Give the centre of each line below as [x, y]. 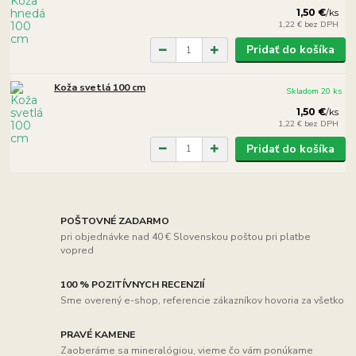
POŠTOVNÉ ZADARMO [115, 221]
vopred [77, 250]
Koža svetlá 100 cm [100, 87]
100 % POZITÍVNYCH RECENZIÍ [133, 285]
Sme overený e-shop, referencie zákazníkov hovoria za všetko [203, 300]
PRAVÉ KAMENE [98, 335]
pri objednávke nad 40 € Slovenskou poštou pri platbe [186, 236]
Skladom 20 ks [314, 91]
